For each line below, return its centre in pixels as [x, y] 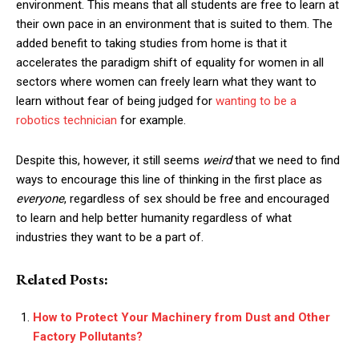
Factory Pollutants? [88, 336]
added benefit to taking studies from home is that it [151, 43]
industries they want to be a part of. [110, 237]
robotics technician [67, 120]
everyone [40, 198]
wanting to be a [256, 101]
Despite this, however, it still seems [109, 160]
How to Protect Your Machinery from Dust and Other [182, 317]
